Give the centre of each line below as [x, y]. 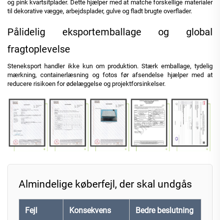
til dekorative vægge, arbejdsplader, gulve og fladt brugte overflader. [100, 11]
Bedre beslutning [165, 210]
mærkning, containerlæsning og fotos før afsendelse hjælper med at [110, 75]
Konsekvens [90, 210]
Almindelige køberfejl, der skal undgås [105, 184]
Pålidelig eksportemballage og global [110, 32]
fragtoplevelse [39, 49]
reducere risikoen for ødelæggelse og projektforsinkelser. [86, 83]
